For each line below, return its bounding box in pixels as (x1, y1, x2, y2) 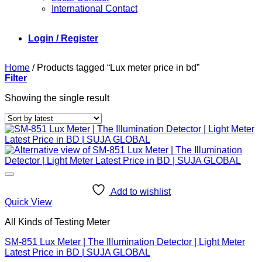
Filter (5, 73, 27, 83)
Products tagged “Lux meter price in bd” (35, 63, 199, 73)
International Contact (51, 4, 137, 13)
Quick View (5, 197, 52, 207)
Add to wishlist (111, 187, 171, 196)
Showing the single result (5, 93, 109, 103)
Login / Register (28, 33, 98, 43)
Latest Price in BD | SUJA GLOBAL (5, 247, 150, 257)
